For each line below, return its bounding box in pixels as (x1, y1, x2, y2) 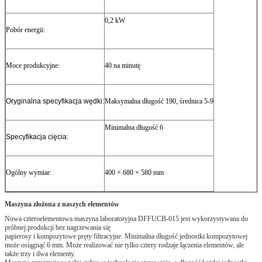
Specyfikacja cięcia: (6, 132, 68, 141)
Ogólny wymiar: (6, 168, 51, 177)
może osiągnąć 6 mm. (5, 240, 64, 249)
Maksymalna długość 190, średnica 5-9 (105, 96, 213, 105)
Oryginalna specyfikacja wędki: (6, 96, 104, 105)
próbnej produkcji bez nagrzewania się (5, 223, 111, 232)
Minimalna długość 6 (105, 123, 163, 132)
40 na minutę (105, 61, 140, 70)
